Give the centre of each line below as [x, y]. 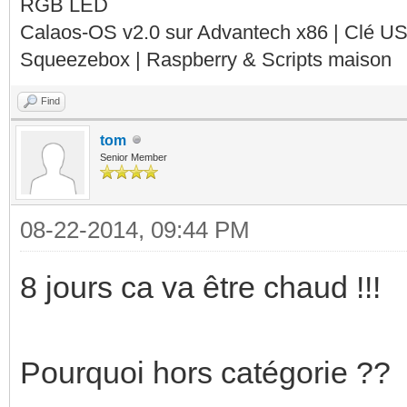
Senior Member [134, 157]
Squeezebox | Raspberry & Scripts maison [206, 59]
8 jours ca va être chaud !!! [200, 287]
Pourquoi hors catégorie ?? [205, 372]
